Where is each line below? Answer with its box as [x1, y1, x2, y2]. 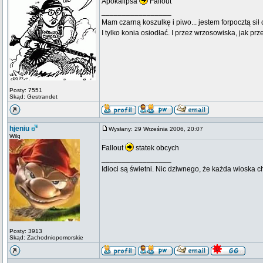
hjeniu [9, 124, 29, 133]
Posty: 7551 [9, 87, 42, 93]
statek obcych [134, 144, 179, 152]
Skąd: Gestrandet [9, 93, 58, 100]
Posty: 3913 [9, 228, 42, 234]
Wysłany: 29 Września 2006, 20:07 [109, 126, 208, 132]
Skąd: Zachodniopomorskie [9, 234, 83, 241]
